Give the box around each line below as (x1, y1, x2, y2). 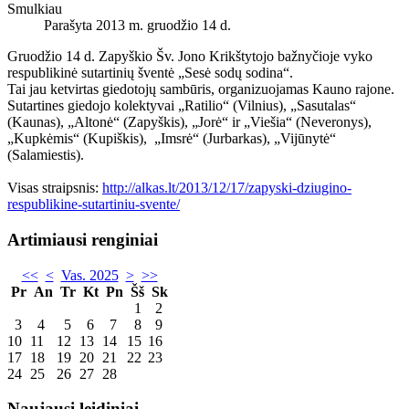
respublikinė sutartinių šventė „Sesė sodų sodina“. (7, 65, 293, 81)
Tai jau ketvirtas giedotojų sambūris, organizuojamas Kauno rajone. (7, 81, 394, 98)
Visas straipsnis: (7, 180, 102, 196)
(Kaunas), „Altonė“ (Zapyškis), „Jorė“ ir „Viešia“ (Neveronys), (7, 114, 372, 131)
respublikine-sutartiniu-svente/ (7, 196, 180, 213)
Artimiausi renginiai (7, 229, 158, 249)
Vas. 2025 (60, 267, 119, 283)
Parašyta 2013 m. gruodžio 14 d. (44, 17, 231, 34)
